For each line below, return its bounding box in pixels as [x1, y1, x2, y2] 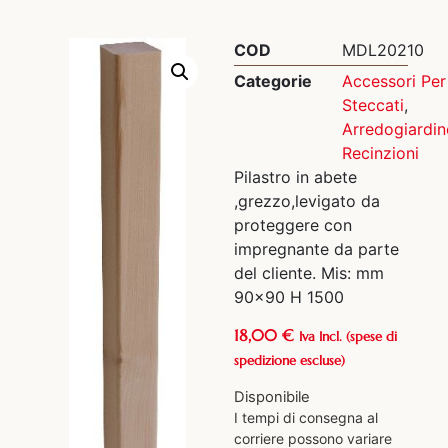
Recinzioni [342, 142, 419, 163]
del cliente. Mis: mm [234, 262, 384, 283]
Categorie [234, 70, 312, 91]
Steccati [342, 94, 404, 115]
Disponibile [234, 387, 310, 406]
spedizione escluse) [234, 353, 345, 370]
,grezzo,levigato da [234, 190, 380, 211]
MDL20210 [342, 39, 424, 60]
